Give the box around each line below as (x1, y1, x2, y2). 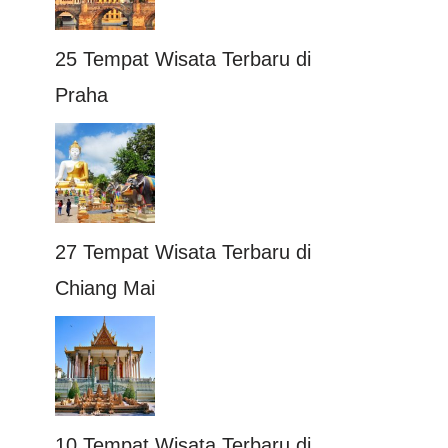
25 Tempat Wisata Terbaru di (55, 48, 311, 70)
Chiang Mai (55, 277, 155, 299)
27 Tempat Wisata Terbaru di (55, 241, 311, 263)
